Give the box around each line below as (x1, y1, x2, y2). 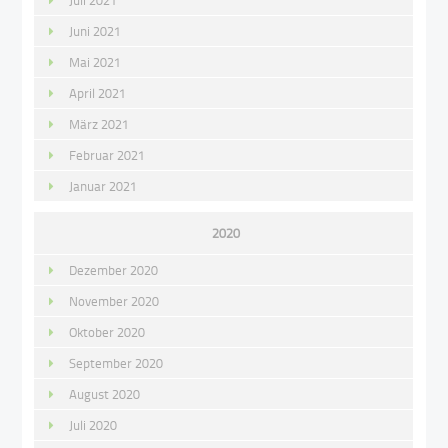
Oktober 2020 (69, 323, 146, 342)
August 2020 (69, 385, 141, 404)
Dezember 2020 (69, 261, 159, 280)
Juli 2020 (69, 416, 118, 435)
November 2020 (69, 292, 160, 311)
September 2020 (69, 354, 164, 373)
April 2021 (69, 84, 127, 103)
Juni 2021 (69, 22, 122, 41)
